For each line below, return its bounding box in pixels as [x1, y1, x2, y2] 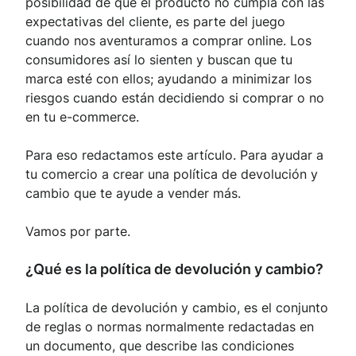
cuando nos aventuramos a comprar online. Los [25, 32, 311, 48]
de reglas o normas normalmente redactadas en [25, 318, 314, 335]
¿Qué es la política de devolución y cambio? [25, 260, 323, 277]
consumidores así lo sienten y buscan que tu [25, 51, 292, 68]
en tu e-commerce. [25, 108, 139, 125]
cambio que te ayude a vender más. [25, 184, 241, 201]
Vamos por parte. [25, 222, 130, 239]
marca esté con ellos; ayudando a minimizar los [25, 70, 311, 87]
